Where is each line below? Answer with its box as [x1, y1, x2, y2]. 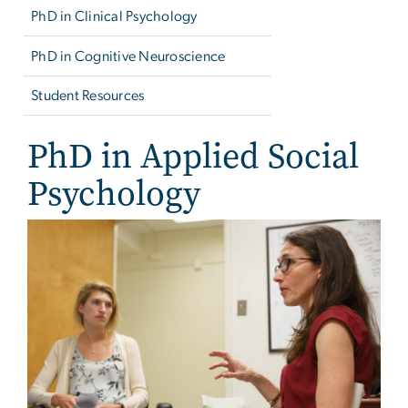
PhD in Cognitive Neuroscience [31, 48, 226, 64]
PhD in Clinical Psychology [31, 9, 198, 25]
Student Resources [31, 88, 145, 104]
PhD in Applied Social [27, 133, 359, 180]
